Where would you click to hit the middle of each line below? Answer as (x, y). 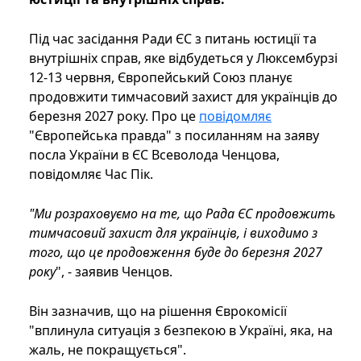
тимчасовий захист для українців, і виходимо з (173, 233)
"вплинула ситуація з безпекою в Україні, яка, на (181, 331)
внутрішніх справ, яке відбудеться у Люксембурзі (183, 58)
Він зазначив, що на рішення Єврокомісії (158, 311)
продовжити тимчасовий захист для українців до (183, 97)
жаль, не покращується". (108, 350)
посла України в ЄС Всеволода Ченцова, (154, 155)
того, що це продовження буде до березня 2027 (176, 253)
